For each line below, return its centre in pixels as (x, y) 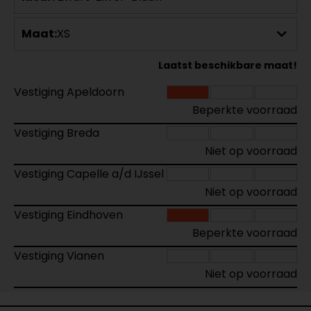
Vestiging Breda (57, 133)
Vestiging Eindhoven (68, 215)
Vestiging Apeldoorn (69, 92)
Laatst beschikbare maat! (228, 65)
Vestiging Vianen (59, 255)
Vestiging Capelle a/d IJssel (89, 174)
